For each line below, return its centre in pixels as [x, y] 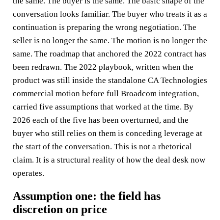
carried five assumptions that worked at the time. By [103, 107]
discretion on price [60, 209]
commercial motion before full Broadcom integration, [106, 93]
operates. [28, 173]
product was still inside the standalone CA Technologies [110, 80]
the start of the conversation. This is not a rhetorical [102, 146]
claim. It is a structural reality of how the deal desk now [109, 160]
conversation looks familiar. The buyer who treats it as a [110, 14]
